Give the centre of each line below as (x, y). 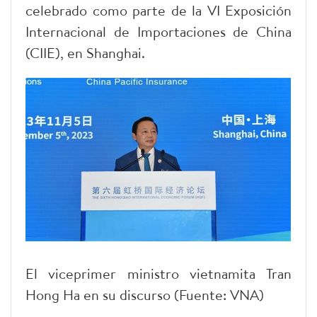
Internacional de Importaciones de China (158, 32)
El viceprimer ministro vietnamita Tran (158, 274)
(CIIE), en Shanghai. (85, 53)
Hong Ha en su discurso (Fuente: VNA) (145, 295)
